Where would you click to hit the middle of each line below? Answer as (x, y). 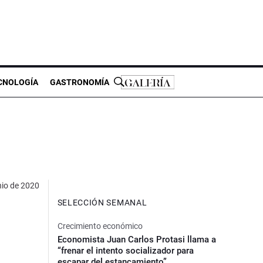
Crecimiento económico (100, 226)
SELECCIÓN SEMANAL (102, 202)
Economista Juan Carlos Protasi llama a (136, 239)
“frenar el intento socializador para (125, 250)
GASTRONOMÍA (80, 82)
